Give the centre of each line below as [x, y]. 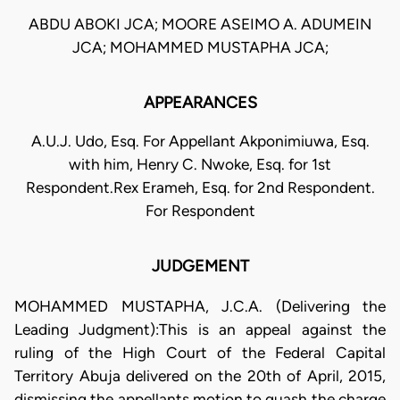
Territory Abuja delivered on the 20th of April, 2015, [200, 375]
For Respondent [200, 211]
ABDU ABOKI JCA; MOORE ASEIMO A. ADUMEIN [200, 25]
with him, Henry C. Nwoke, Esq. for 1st [200, 165]
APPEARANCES [200, 103]
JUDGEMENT [200, 267]
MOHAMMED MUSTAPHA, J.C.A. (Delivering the [200, 306]
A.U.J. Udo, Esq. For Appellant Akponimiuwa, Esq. [200, 142]
